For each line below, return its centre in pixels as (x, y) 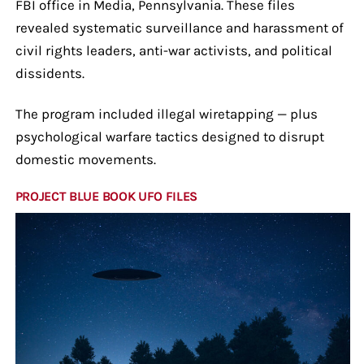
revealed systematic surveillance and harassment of (179, 27)
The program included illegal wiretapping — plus (166, 113)
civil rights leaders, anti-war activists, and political (173, 50)
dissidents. (50, 73)
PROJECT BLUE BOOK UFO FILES (106, 196)
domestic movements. (85, 159)
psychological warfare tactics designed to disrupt (169, 136)
